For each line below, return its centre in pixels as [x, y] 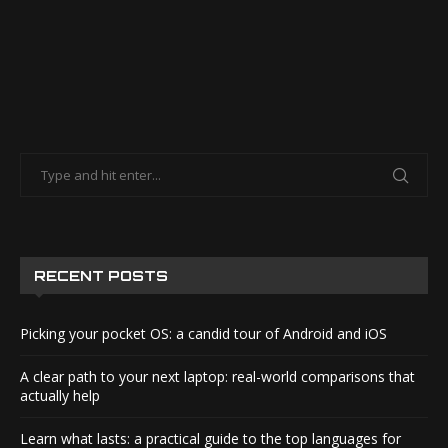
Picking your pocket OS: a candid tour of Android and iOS [203, 333]
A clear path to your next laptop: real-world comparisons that [217, 376]
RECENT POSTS [101, 275]
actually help [60, 395]
